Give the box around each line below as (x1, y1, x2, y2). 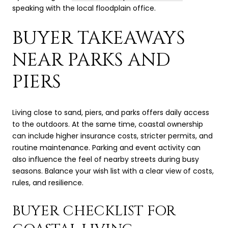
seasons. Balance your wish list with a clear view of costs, (12, 165, 214, 176)
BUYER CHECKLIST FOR (12, 202, 176, 221)
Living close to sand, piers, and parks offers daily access (12, 107, 209, 118)
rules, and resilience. (12, 177, 83, 188)
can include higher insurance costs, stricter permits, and (12, 130, 213, 141)
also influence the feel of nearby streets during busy (12, 154, 199, 164)
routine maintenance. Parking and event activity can (12, 142, 201, 153)
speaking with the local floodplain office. (12, 3, 156, 13)
